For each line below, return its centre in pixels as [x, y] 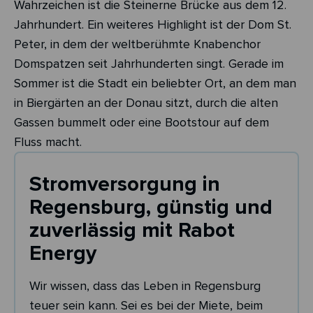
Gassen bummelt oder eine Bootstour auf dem [141, 122]
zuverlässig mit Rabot [132, 230]
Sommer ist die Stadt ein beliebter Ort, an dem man [155, 83]
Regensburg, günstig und [151, 207]
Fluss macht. [48, 142]
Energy [63, 253]
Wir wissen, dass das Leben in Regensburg [145, 286]
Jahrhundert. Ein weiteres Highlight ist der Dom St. [153, 24]
